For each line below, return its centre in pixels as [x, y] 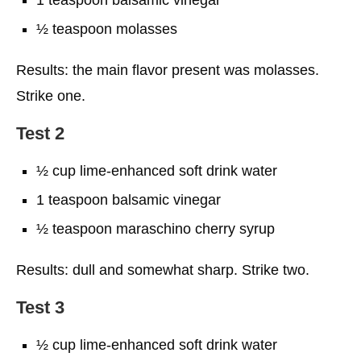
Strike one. [51, 95]
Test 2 [40, 133]
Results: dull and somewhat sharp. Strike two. [163, 270]
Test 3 [40, 307]
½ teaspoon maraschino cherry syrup [156, 228]
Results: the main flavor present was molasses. [168, 70]
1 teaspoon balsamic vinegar [129, 199]
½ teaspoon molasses [107, 29]
